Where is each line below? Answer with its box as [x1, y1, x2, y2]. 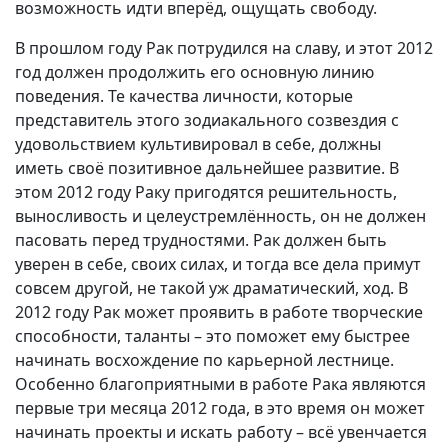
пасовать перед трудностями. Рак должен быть [15, 229, 387, 251]
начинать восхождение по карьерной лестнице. [15, 349, 394, 371]
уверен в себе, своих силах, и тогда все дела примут [15, 253, 421, 275]
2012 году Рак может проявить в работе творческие [15, 301, 423, 323]
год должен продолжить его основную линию [15, 61, 374, 83]
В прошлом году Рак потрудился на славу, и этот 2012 [15, 37, 433, 59]
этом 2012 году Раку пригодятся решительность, [15, 181, 397, 203]
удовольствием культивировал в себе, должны [15, 133, 381, 155]
